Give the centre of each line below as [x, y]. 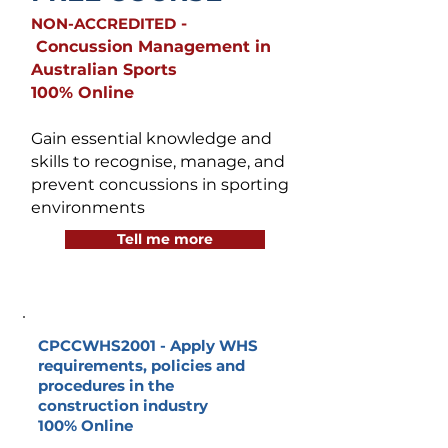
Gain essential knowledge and [151, 138]
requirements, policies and [141, 365]
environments [88, 207]
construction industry [123, 405]
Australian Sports [104, 69]
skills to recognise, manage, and [158, 161]
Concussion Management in [151, 46]
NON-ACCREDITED [103, 23]
